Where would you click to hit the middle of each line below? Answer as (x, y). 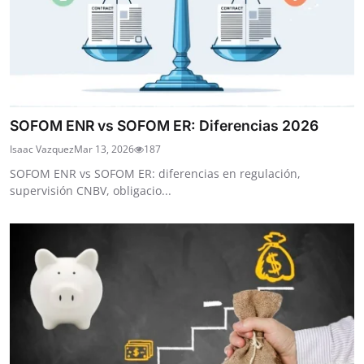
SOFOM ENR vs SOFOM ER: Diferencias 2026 (164, 125)
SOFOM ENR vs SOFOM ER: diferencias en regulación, (155, 173)
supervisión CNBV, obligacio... (91, 190)
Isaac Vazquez (42, 149)
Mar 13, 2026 (104, 149)
